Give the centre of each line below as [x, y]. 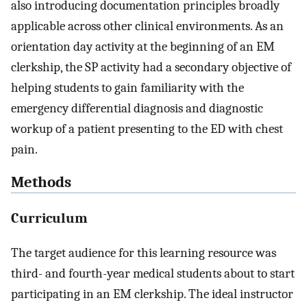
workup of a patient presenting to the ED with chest [147, 128]
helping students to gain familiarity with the [127, 87]
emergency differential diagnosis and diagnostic [137, 108]
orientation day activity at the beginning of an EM [143, 46]
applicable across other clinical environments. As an [147, 26]
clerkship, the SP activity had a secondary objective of [151, 67]
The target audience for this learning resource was [144, 253]
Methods [41, 183]
